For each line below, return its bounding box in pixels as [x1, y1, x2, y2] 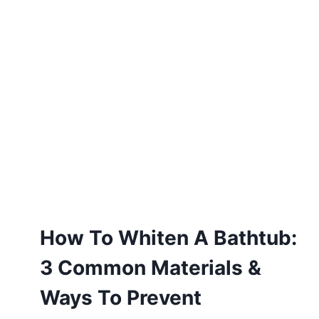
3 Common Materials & [39, 256, 261, 281]
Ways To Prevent [39, 286, 202, 310]
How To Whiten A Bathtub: [39, 226, 297, 251]
